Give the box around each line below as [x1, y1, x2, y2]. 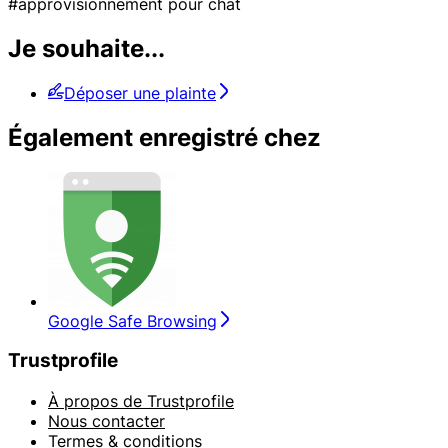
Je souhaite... [8, 33, 165, 63]
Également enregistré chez [8, 122, 321, 152]
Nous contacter [48, 411, 165, 432]
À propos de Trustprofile [48, 391, 234, 412]
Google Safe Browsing [48, 310, 217, 331]
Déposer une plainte [64, 82, 216, 103]
